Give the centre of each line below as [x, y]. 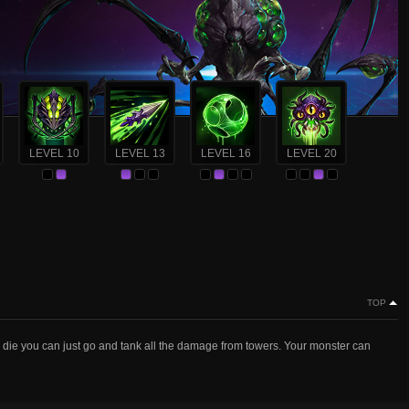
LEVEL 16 [225, 153]
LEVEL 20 [311, 153]
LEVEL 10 [54, 153]
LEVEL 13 [140, 153]
